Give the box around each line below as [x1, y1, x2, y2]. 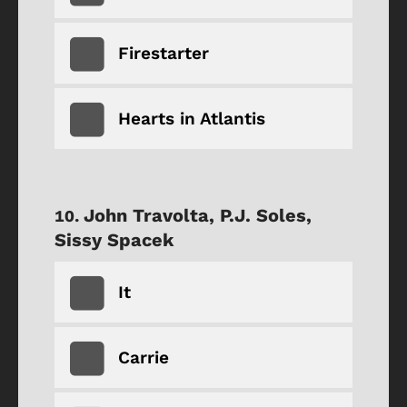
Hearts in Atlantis [118, 107, 265, 129]
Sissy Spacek [55, 228, 174, 251]
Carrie [118, 346, 169, 368]
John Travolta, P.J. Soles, [84, 203, 312, 226]
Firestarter [118, 42, 209, 64]
